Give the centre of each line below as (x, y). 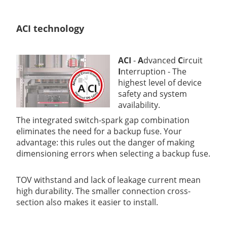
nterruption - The (154, 71)
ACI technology (50, 28)
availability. (139, 105)
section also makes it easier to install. (87, 202)
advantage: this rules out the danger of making (105, 142)
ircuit (193, 60)
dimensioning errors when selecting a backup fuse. (113, 153)
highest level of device (160, 82)
